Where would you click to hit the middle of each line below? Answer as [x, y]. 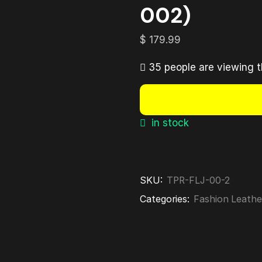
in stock [169, 123]
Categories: [166, 199]
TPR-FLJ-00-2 [197, 181]
